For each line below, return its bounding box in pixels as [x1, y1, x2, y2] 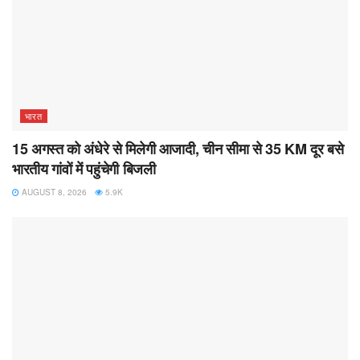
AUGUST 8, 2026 [19, 186, 87, 198]
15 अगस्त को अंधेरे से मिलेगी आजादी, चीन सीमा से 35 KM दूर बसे [12, 138, 344, 160]
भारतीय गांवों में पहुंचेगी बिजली [12, 158, 156, 180]
